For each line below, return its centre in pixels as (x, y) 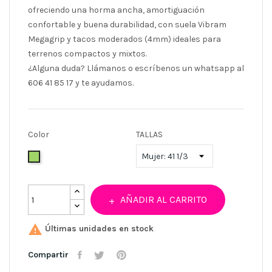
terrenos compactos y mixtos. (87, 54)
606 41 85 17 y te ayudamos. (81, 83)
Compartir (48, 254)
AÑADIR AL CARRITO (164, 200)
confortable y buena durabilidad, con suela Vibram (127, 25)
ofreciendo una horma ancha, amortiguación (116, 10)
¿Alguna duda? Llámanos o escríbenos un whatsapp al (136, 69)
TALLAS (149, 135)
